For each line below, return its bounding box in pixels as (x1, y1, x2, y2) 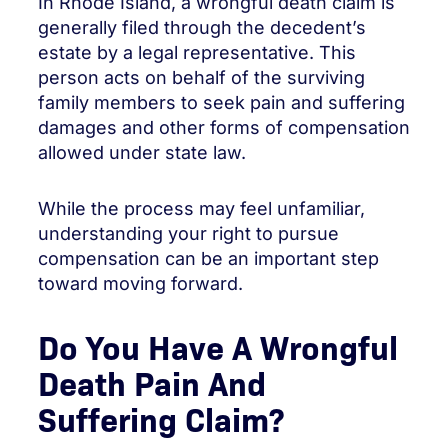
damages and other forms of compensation (38, 116, 410, 138)
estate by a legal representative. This (38, 41, 356, 63)
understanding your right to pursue (38, 223, 339, 244)
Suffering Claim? (38, 394, 284, 440)
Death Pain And (38, 358, 266, 404)
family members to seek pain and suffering (38, 91, 405, 113)
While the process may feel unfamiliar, (38, 198, 365, 219)
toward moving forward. (38, 273, 243, 294)
